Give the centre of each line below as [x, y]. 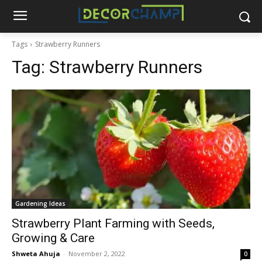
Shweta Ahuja [36, 254]
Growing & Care [53, 238]
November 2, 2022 [97, 254]
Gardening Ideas [40, 204]
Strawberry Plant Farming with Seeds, [113, 223]
